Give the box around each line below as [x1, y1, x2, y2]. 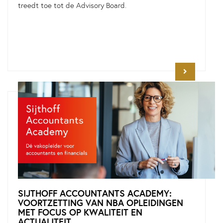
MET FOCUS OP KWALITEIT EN [18, 207, 142, 218]
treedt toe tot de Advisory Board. [18, 1, 126, 10]
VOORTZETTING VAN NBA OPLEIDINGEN [18, 197, 183, 209]
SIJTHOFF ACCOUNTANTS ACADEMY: [18, 188, 172, 199]
